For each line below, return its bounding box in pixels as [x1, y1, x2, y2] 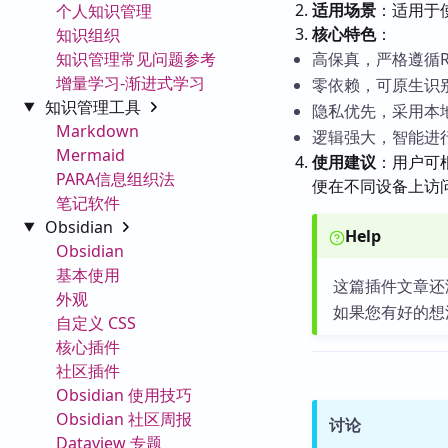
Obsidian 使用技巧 [56, 383, 192, 406]
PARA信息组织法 [56, 167, 175, 190]
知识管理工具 [44, 95, 145, 118]
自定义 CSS [56, 311, 136, 334]
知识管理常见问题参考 [56, 47, 216, 70]
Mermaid [56, 143, 125, 166]
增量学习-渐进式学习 [56, 71, 205, 94]
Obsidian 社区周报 [56, 407, 192, 430]
